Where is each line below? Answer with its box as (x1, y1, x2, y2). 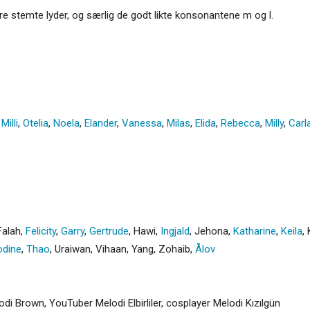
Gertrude (89, 224, 129, 237)
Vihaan (95, 242, 127, 255)
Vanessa (122, 116, 162, 129)
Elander (84, 116, 117, 129)
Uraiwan (55, 242, 91, 255)
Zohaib (158, 242, 190, 255)
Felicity (26, 224, 56, 237)
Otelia (23, 116, 48, 129)
